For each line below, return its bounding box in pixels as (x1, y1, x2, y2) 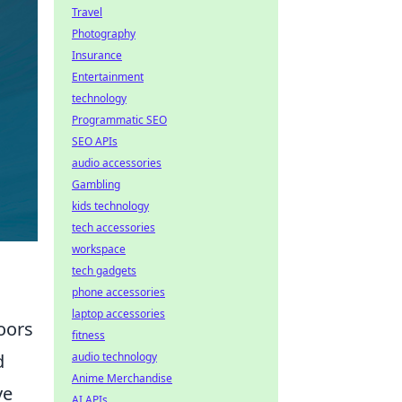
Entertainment (72, 69, 144, 84)
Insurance (72, 48, 122, 63)
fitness (72, 328, 105, 343)
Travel (72, 4, 102, 20)
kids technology (72, 198, 149, 214)
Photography (72, 26, 135, 41)
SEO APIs (72, 134, 118, 149)
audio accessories (72, 155, 162, 170)
